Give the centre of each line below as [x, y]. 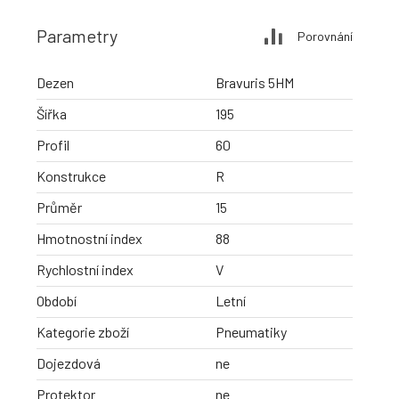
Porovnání [325, 36]
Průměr [59, 208]
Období [57, 301]
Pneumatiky [251, 332]
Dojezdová [69, 363]
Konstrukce [71, 176]
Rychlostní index [85, 270]
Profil [53, 145]
